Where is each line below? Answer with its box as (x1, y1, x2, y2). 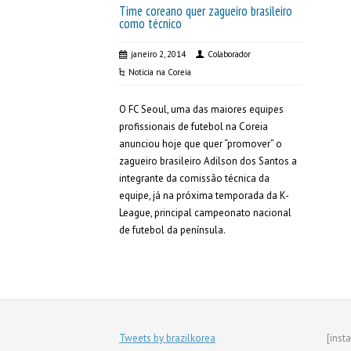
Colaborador (208, 49, 251, 60)
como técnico (119, 15, 182, 32)
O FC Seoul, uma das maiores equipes (119, 103, 284, 116)
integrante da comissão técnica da (119, 172, 270, 185)
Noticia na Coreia (128, 67, 191, 78)
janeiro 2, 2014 (131, 49, 186, 60)
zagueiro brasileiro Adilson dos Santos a (119, 154, 297, 168)
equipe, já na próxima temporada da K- (119, 189, 289, 202)
